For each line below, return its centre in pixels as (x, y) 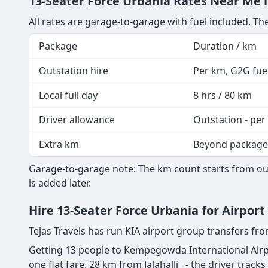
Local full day (68, 95)
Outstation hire (74, 71)
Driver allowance (77, 120)
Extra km (59, 144)
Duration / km (225, 46)
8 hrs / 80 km (223, 95)
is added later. (61, 183)
